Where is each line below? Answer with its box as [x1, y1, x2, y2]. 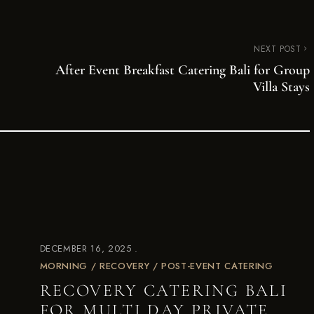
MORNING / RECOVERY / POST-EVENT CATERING [39, 259, 273, 273]
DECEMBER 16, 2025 [39, 242, 132, 255]
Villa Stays [253, 78, 310, 95]
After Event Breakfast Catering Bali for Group [55, 62, 310, 78]
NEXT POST [253, 43, 301, 55]
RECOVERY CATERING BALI [39, 280, 288, 301]
